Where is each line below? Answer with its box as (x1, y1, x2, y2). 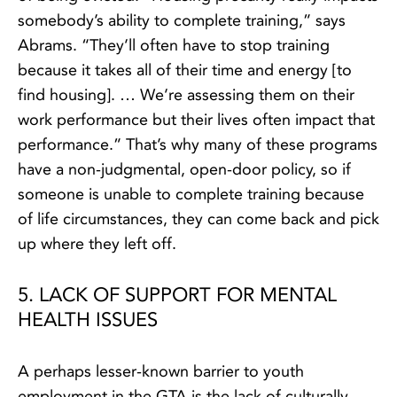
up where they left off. (18, 234, 176, 254)
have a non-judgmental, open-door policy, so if (18, 160, 351, 180)
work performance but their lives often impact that (18, 110, 375, 130)
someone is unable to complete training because (18, 184, 364, 205)
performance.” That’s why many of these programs (18, 135, 378, 155)
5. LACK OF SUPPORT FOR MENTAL (18, 284, 337, 307)
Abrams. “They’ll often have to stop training (18, 35, 330, 56)
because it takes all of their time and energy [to (18, 60, 352, 81)
